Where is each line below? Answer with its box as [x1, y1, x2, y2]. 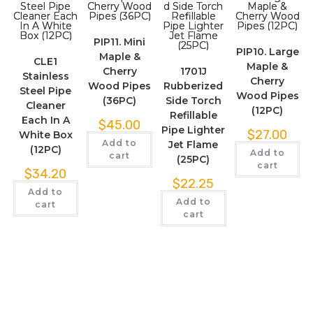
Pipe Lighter [161, 123, 226, 136]
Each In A [21, 113, 70, 126]
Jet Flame [168, 138, 219, 151]
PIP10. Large [235, 45, 299, 58]
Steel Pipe [20, 84, 72, 97]
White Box [18, 128, 73, 141]
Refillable [169, 108, 217, 122]
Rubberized [163, 79, 224, 92]
